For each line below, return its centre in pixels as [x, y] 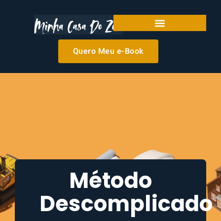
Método [110, 181]
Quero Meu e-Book [108, 51]
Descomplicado [126, 204]
